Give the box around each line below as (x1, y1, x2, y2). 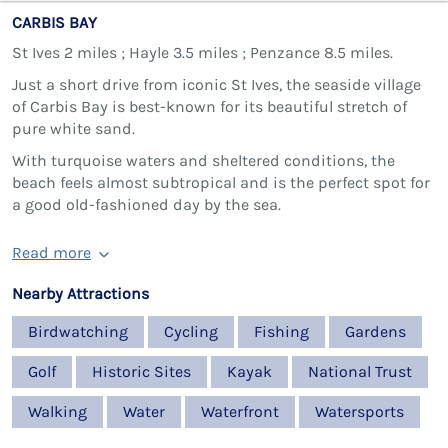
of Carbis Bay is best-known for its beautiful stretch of (12, 96, 407, 116)
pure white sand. (12, 118, 135, 138)
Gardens (345, 321, 406, 341)
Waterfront (201, 401, 279, 421)
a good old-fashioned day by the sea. (12, 194, 281, 214)
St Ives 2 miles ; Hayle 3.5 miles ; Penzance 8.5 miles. (12, 42, 393, 62)
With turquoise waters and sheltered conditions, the (12, 150, 395, 170)
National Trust (308, 361, 412, 381)
